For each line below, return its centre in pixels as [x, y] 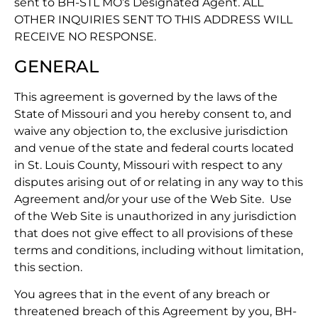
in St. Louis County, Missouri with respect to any [148, 165]
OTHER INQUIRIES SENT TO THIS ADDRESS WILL [153, 20]
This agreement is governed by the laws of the [146, 97]
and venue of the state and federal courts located [154, 148]
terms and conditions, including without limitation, [159, 250]
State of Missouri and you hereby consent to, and [153, 114]
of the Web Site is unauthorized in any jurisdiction [155, 216]
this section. [48, 267]
